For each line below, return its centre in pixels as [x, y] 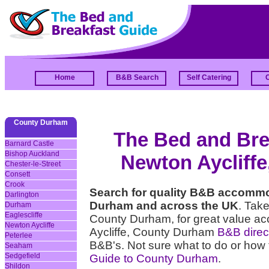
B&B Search [137, 77]
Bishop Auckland [32, 154]
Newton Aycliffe [30, 225]
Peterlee [19, 235]
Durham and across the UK [164, 206]
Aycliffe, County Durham [153, 232]
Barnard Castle [29, 144]
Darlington [22, 195]
